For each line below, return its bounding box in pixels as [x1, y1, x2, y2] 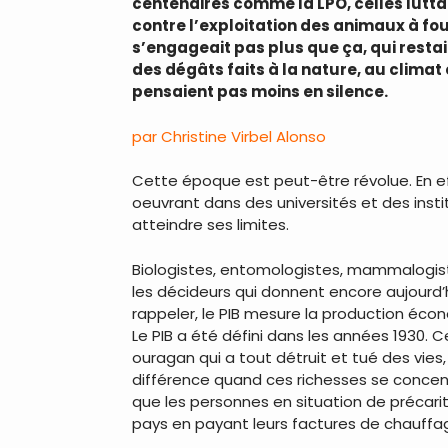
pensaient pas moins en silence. [132, 81, 388, 103]
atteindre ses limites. [132, 214, 289, 236]
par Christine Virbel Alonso [132, 125, 326, 147]
